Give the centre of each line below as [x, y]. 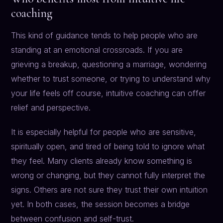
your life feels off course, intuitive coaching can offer [109, 93]
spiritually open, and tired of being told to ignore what [108, 147]
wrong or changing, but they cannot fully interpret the [108, 175]
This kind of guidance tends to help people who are [105, 36]
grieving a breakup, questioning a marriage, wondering [109, 64]
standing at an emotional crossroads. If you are [97, 50]
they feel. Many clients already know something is [102, 161]
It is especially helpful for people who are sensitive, [104, 132]
